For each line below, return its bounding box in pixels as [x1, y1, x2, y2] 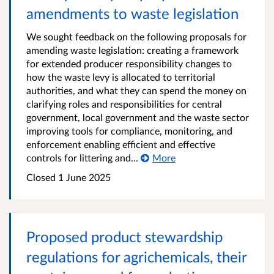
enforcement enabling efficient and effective [26, 138, 215, 150]
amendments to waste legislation [26, 4, 239, 23]
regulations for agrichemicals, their [26, 248, 246, 266]
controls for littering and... [26, 152, 138, 164]
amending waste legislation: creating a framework [26, 44, 239, 56]
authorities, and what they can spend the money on [26, 84, 246, 97]
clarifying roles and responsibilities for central [26, 98, 222, 110]
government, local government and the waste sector [26, 111, 249, 124]
